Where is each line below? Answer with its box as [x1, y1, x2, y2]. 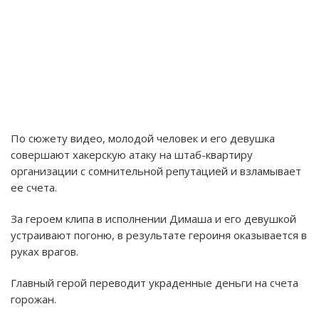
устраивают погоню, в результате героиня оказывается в [11, 227, 307, 242]
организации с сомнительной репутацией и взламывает [11, 163, 301, 178]
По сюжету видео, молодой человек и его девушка [11, 130, 275, 145]
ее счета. [11, 179, 57, 194]
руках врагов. [11, 244, 78, 258]
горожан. [11, 291, 56, 306]
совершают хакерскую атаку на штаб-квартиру [11, 147, 253, 162]
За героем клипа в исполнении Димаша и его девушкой [11, 211, 296, 226]
